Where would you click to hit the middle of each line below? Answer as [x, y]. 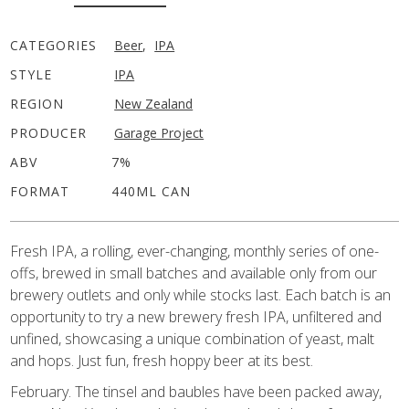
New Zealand [154, 103]
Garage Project [159, 132]
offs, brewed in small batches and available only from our [194, 273]
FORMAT [40, 191]
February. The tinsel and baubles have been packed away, [196, 391]
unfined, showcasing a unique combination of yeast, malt [193, 338]
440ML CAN [152, 191]
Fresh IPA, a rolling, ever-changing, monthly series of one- [195, 251]
